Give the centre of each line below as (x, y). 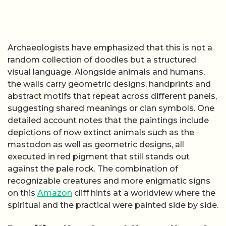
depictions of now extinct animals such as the (101, 132)
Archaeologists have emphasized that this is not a (110, 47)
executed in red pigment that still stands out (99, 156)
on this (22, 193)
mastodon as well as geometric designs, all (96, 144)
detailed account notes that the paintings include (108, 120)
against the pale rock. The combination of (93, 168)
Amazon (55, 193)
